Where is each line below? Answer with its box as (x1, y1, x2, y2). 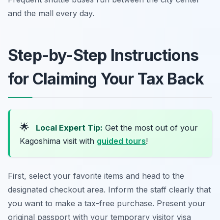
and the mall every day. (8, 8, 94, 19)
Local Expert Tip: (36, 123, 103, 133)
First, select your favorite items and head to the (8, 171, 184, 181)
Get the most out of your (103, 123, 198, 133)
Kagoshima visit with (20, 136, 97, 146)
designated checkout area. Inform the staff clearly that (8, 185, 211, 195)
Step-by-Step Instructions (8, 46, 199, 65)
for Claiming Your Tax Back (8, 69, 204, 89)
